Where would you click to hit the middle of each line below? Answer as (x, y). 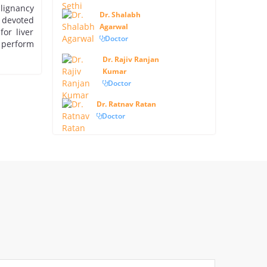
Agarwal (114, 27)
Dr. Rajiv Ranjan (131, 59)
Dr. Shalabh (120, 15)
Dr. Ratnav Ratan (127, 104)
